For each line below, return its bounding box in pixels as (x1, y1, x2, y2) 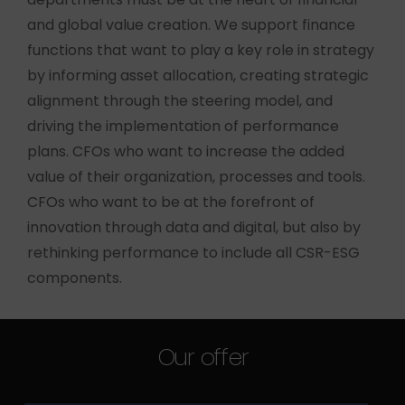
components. (27, 267, 123, 288)
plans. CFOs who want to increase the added (27, 140, 345, 162)
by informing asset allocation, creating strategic (27, 64, 370, 86)
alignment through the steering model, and (27, 89, 334, 111)
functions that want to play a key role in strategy (27, 39, 375, 61)
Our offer (156, 341, 249, 374)
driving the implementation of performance (27, 115, 340, 137)
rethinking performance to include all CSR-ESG (27, 241, 361, 263)
